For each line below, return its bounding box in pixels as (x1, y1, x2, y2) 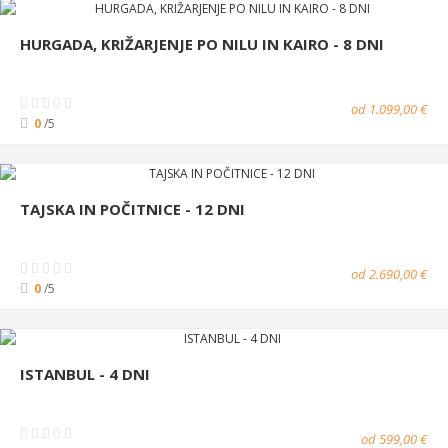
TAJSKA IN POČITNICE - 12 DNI (20, 198, 245, 219)
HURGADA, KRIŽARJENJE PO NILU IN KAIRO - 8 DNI (20, 33, 384, 54)
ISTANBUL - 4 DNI (20, 363, 150, 384)
